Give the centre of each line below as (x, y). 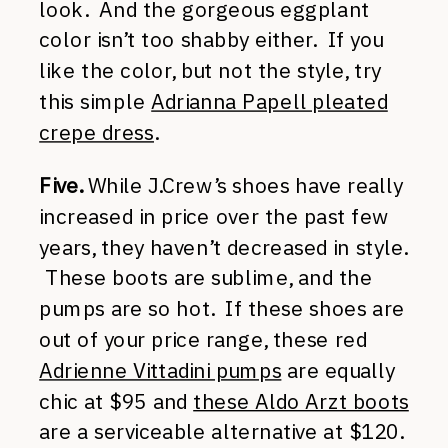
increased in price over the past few (214, 216)
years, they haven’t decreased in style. (223, 247)
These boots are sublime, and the (206, 278)
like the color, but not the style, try (210, 70)
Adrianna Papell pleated (269, 101)
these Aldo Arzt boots (301, 401)
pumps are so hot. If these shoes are (222, 308)
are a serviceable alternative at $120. (221, 432)
